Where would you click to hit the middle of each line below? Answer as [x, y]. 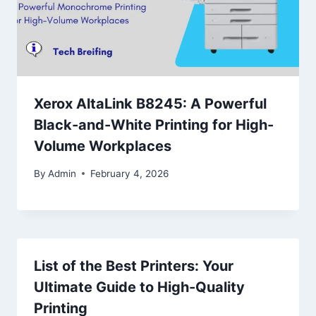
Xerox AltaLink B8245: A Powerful [150, 103]
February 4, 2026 [130, 173]
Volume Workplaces [103, 146]
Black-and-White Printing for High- [154, 124]
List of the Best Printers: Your [134, 266]
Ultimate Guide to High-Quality [139, 287]
